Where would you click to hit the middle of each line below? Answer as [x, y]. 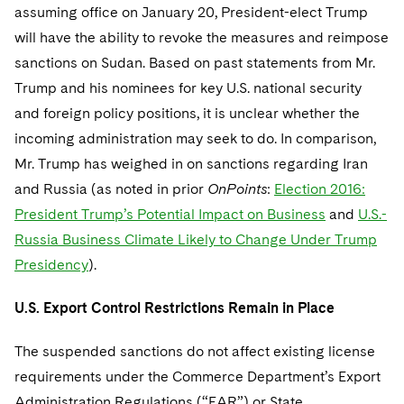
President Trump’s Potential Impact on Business [170, 214]
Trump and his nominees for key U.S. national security [188, 88]
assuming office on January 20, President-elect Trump [191, 12]
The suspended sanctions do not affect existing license [195, 351]
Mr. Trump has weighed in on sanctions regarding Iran [191, 164]
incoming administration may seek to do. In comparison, [195, 138]
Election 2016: [320, 189]
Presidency [51, 265]
